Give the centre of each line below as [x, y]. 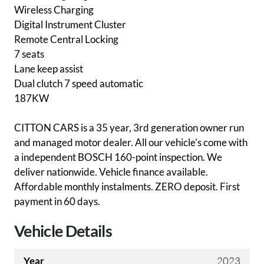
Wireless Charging [54, 10]
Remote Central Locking [66, 39]
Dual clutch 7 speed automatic [79, 84]
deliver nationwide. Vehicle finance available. [111, 172]
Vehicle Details [63, 231]
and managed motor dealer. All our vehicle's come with [131, 143]
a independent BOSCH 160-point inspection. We [118, 157]
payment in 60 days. [57, 202]
